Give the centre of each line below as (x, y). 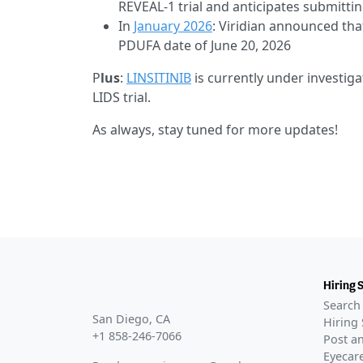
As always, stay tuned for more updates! (215, 130)
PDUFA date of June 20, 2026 (205, 46)
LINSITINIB (159, 78)
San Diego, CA (131, 319)
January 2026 (173, 26)
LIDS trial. (122, 98)
